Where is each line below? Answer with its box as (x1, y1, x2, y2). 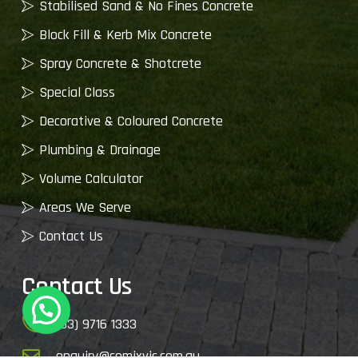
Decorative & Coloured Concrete (39, 111, 223, 130)
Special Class (39, 82, 115, 101)
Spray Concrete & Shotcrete (39, 54, 201, 73)
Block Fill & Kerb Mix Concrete (39, 25, 212, 44)
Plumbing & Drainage (39, 140, 161, 159)
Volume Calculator (39, 169, 143, 188)
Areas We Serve (39, 197, 131, 217)
